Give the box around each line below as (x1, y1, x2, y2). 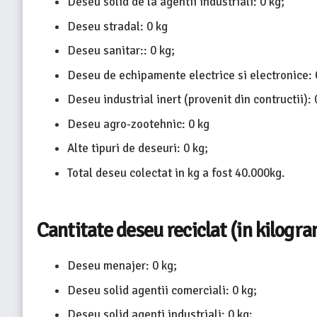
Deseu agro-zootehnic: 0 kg (67, 116, 209, 132)
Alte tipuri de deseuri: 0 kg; (67, 141, 208, 156)
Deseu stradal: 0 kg (67, 18, 168, 34)
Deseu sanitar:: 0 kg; (67, 43, 175, 59)
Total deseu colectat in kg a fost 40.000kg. (67, 165, 284, 180)
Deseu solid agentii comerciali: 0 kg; (67, 282, 257, 298)
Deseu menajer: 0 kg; (67, 258, 177, 274)
